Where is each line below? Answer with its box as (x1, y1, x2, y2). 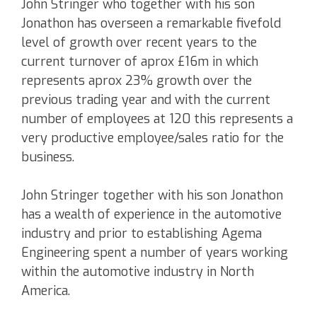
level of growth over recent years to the (21, 34, 257, 52)
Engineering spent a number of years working (21, 244, 288, 262)
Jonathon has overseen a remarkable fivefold (21, 15, 281, 33)
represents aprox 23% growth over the (21, 72, 252, 90)
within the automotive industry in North (21, 263, 254, 281)
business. (21, 149, 74, 166)
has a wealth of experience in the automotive (21, 206, 282, 224)
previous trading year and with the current (21, 91, 270, 109)
